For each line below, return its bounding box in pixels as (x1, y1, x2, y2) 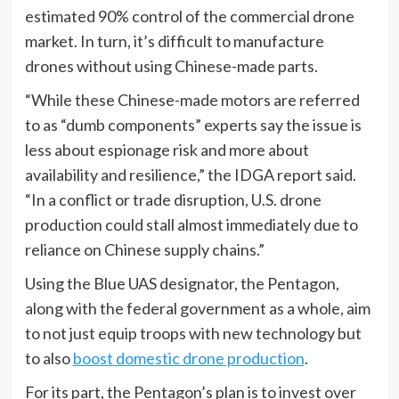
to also (24, 348, 73, 369)
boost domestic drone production (72, 348, 305, 369)
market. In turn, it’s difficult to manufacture (24, 31, 324, 52)
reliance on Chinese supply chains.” (24, 240, 265, 260)
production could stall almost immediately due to (24, 215, 358, 235)
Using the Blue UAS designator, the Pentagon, (24, 273, 339, 294)
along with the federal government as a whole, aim (24, 298, 370, 319)
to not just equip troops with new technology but (24, 323, 362, 344)
